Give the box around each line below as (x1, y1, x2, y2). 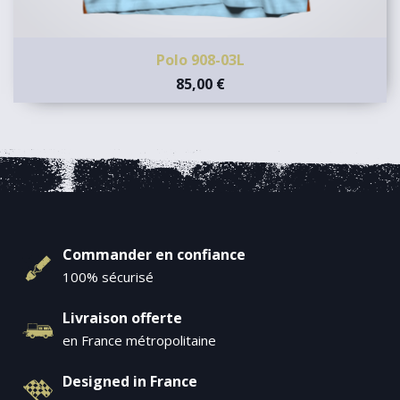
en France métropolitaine (62, 331, 216, 350)
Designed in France (62, 371, 197, 392)
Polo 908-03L (155, 49, 245, 70)
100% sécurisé (62, 268, 154, 287)
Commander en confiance (62, 245, 246, 265)
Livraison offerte (62, 308, 182, 329)
